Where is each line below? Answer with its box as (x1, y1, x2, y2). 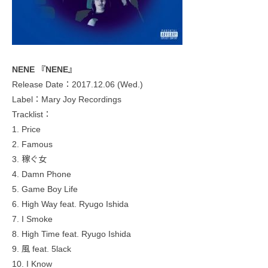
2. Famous (12, 139, 53, 150)
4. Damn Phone (12, 169, 71, 179)
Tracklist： (12, 109, 51, 120)
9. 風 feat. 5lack (12, 244, 71, 254)
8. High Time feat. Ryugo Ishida (12, 229, 131, 239)
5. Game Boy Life (12, 184, 78, 194)
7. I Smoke (12, 214, 53, 224)
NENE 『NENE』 (12, 65, 77, 75)
